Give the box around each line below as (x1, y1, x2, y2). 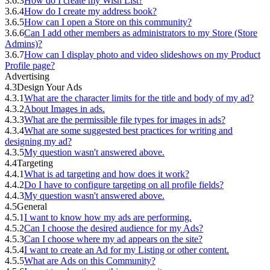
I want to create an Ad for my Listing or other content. (24, 245, 229, 255)
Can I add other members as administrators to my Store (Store (24, 28, 257, 38)
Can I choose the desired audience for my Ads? (24, 223, 203, 233)
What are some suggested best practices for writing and (24, 125, 233, 136)
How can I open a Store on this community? (24, 17, 192, 27)
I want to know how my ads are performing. (24, 212, 192, 222)
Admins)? (5, 39, 42, 49)
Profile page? (5, 60, 55, 71)
